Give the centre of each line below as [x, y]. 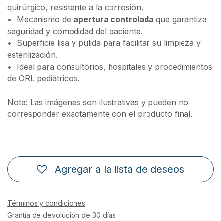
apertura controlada [115, 19]
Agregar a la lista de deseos [119, 169]
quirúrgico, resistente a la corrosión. [75, 8]
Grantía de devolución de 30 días [62, 215]
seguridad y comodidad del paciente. [75, 31]
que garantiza [181, 19]
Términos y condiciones [46, 203]
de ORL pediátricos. [43, 79]
